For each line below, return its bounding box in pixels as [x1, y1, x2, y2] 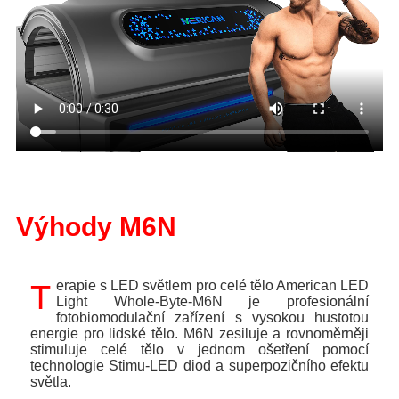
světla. [30, 374, 71, 390]
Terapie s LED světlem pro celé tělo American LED [30, 278, 51, 317]
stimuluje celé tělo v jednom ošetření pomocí [30, 342, 369, 358]
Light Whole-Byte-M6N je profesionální [56, 294, 369, 310]
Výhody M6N [16, 212, 176, 242]
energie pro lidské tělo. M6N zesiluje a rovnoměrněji [30, 326, 369, 342]
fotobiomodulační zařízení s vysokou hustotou [56, 310, 369, 326]
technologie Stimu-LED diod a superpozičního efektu [30, 358, 369, 374]
